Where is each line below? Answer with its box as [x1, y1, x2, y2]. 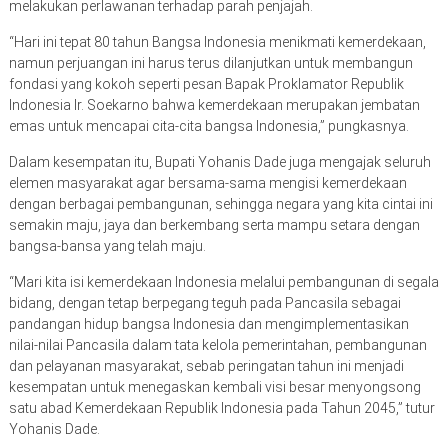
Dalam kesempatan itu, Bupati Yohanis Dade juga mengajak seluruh [8, 154, 431, 171]
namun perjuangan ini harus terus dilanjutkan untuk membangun [8, 55, 413, 72]
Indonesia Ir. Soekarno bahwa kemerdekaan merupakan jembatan [8, 97, 420, 114]
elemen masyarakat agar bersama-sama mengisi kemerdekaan [8, 175, 407, 192]
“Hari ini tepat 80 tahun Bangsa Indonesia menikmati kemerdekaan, [8, 34, 426, 51]
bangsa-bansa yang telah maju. [8, 238, 206, 255]
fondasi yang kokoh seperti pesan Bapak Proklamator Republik [8, 76, 404, 93]
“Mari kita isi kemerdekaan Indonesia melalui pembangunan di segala [8, 274, 439, 291]
